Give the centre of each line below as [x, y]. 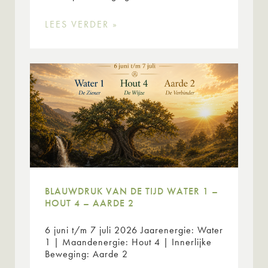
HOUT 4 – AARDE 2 [89, 203]
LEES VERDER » [81, 25]
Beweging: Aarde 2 [92, 254]
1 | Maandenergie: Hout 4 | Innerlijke [128, 242]
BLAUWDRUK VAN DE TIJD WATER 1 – [132, 191]
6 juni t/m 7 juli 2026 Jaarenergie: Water [134, 230]
